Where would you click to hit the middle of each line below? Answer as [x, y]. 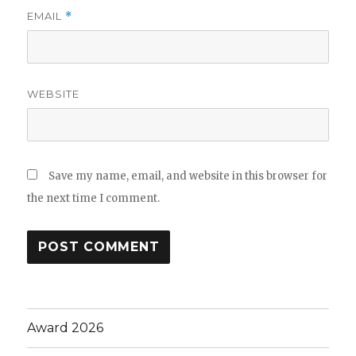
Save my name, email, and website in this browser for [188, 176]
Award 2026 [66, 328]
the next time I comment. [94, 198]
